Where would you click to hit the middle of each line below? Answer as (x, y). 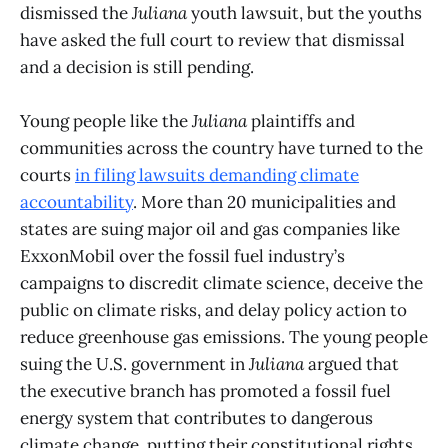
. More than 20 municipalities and (264, 202)
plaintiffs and (301, 121)
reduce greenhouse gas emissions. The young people (224, 337)
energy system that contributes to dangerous (196, 418)
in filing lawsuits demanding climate (217, 175)
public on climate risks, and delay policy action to (213, 310)
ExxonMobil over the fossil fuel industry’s (182, 256)
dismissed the (76, 13)
